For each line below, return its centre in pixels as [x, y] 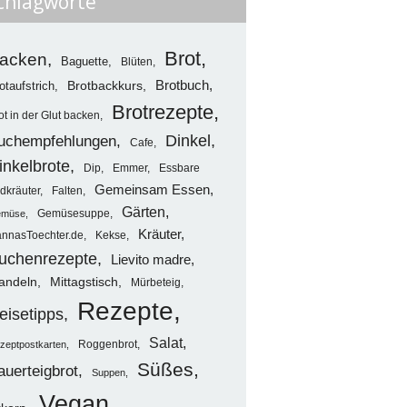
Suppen [108, 373]
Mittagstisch [84, 282]
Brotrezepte [162, 113]
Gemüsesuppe [73, 213]
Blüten [136, 62]
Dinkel [188, 141]
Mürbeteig [155, 283]
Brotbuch [182, 85]
